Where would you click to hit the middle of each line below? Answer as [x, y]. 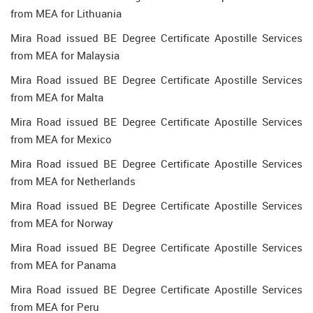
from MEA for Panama [63, 265]
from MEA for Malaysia [65, 55]
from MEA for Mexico [61, 139]
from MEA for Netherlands [73, 181]
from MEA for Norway [62, 223]
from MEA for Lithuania [66, 13]
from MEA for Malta [57, 97]
